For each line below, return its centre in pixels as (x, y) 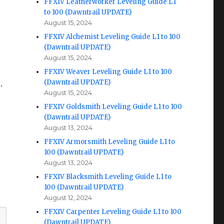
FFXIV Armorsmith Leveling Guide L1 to (110, 142)
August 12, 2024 (68, 197)
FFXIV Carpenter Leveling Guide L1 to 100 (113, 212)
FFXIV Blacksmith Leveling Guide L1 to (108, 177)
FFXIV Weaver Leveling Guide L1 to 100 (108, 72)
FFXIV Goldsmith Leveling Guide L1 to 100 (113, 107)
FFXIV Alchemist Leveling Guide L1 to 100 (112, 37)
